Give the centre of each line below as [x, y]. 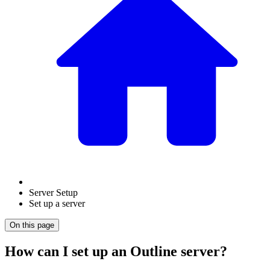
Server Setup [53, 193]
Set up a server [57, 203]
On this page [32, 225]
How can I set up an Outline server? [116, 251]
